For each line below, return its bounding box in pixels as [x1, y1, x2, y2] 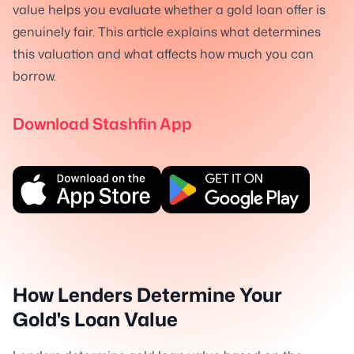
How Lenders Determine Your [13, 281, 282, 308]
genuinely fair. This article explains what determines [13, 23, 321, 40]
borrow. [13, 67, 56, 85]
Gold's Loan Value [13, 306, 178, 333]
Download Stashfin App [13, 112, 192, 134]
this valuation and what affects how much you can [13, 45, 314, 62]
